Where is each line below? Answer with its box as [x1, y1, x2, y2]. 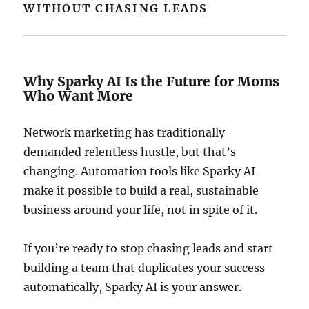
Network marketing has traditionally [23, 126, 226, 139]
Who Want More [23, 88, 134, 104]
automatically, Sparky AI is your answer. [23, 280, 242, 294]
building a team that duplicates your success [23, 261, 266, 275]
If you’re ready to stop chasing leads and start [23, 241, 274, 255]
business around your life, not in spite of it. [23, 203, 258, 217]
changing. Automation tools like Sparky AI [23, 164, 256, 178]
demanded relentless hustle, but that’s [23, 145, 237, 159]
